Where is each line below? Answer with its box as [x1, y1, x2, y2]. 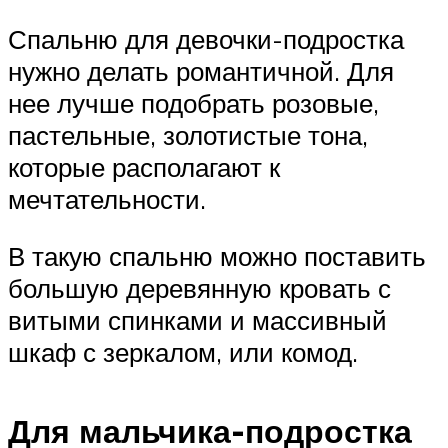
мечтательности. [8, 182, 206, 215]
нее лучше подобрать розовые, [8, 86, 379, 119]
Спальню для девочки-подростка [8, 22, 404, 55]
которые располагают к [8, 150, 280, 183]
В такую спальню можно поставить [8, 240, 426, 273]
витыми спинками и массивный [8, 304, 387, 337]
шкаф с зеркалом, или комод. [8, 336, 358, 369]
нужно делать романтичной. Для [8, 54, 394, 87]
